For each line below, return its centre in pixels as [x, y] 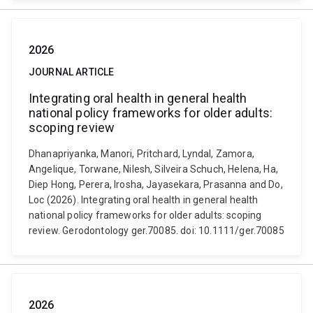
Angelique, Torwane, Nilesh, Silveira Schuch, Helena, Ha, [153, 169]
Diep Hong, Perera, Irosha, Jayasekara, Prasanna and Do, [156, 184]
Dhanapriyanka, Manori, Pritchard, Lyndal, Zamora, [141, 154]
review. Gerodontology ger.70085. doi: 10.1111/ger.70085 [156, 231]
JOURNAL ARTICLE [72, 72]
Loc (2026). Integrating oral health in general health [144, 200]
